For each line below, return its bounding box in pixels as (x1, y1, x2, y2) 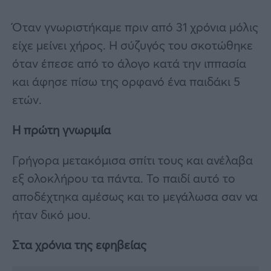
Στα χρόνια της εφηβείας (12, 236, 146, 253)
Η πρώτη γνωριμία (12, 121, 111, 138)
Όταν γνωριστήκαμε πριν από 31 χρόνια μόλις (12, 18, 258, 35)
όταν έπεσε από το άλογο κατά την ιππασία (12, 54, 246, 71)
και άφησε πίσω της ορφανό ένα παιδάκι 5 (12, 73, 240, 90)
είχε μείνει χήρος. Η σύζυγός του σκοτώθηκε (12, 36, 253, 53)
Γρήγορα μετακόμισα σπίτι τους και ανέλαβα (12, 151, 253, 168)
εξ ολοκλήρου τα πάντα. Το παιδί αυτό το (12, 169, 235, 186)
